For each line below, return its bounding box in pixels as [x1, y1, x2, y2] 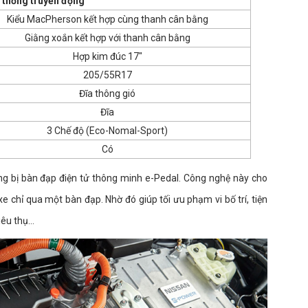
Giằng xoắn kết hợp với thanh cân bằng [24, 32, 190, 43]
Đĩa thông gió [79, 87, 135, 99]
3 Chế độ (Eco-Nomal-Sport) [47, 124, 168, 136]
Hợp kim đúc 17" [72, 50, 142, 62]
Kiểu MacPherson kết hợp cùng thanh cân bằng [6, 13, 208, 25]
